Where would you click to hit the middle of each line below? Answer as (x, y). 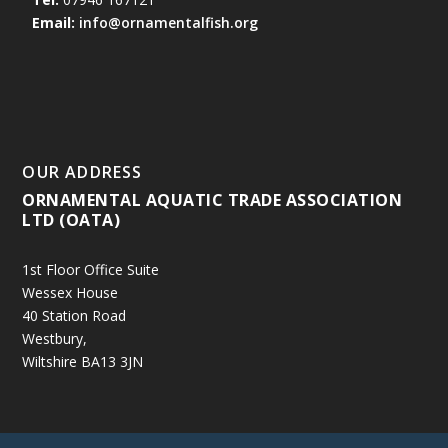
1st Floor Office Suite (91, 270)
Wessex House (70, 293)
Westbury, (55, 339)
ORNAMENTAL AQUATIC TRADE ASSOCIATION (212, 200)
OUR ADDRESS (82, 172)
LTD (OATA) (71, 220)
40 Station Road (74, 316)
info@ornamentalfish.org (169, 23)
